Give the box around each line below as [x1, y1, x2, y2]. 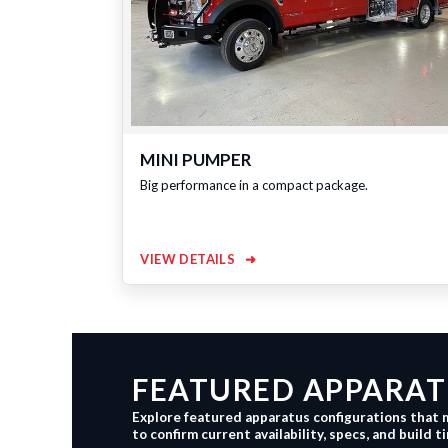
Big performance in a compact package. [140, 177, 369, 194]
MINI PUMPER [140, 149, 253, 171]
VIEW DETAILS [140, 251, 239, 268]
